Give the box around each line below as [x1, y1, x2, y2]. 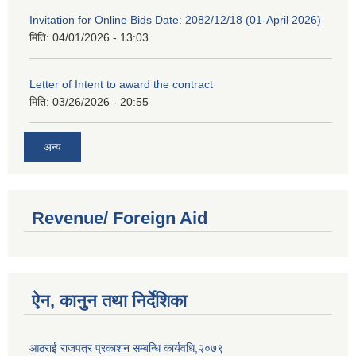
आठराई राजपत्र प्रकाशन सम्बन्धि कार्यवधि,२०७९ [29, 341, 223, 354]
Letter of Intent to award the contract [29, 78, 213, 91]
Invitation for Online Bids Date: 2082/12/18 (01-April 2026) [29, 14, 321, 27]
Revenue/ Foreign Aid [32, 207, 207, 228]
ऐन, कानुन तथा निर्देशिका [32, 290, 187, 311]
